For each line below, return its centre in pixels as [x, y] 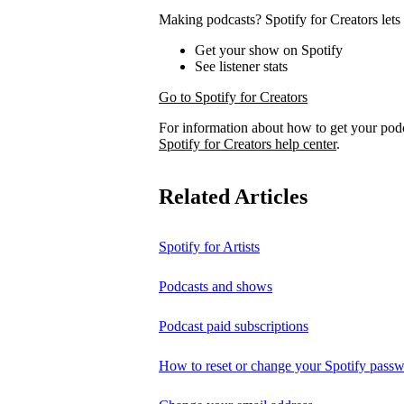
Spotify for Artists [209, 246]
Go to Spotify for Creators [233, 96]
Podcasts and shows [216, 286]
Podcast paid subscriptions [234, 326]
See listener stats [241, 66]
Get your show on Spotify [269, 50]
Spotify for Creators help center [248, 143]
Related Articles [233, 196]
